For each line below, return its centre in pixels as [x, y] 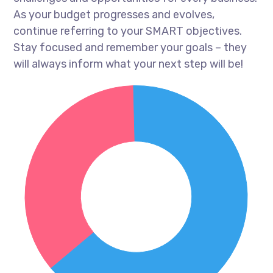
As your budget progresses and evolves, [114, 14]
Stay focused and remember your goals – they [130, 47]
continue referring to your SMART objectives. [128, 31]
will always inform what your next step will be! [129, 64]
